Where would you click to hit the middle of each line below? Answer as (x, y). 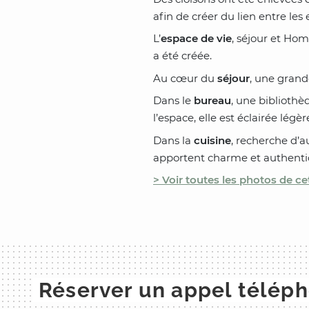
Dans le (173, 101)
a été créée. (182, 56)
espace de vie (196, 39)
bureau (212, 101)
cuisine (212, 140)
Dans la (173, 140)
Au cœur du (185, 78)
